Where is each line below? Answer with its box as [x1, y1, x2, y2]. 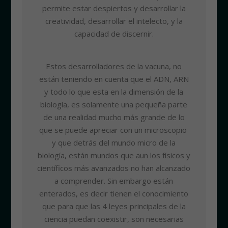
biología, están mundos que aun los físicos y [37, 150, 190, 161]
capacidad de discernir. [74, 28, 154, 39]
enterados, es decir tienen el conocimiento [39, 188, 189, 199]
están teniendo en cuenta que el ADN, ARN [39, 74, 189, 84]
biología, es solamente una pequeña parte [40, 99, 188, 110]
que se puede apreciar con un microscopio [39, 125, 189, 135]
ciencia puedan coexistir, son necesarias [44, 214, 184, 224]
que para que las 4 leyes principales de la [42, 201, 186, 212]
